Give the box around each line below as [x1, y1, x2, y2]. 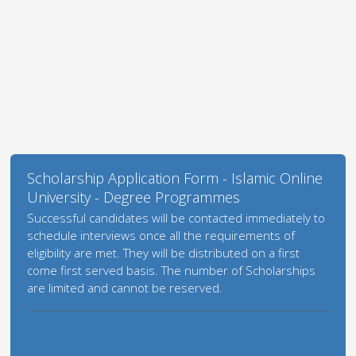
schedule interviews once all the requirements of [27, 227, 296, 243]
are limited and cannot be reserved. [27, 280, 223, 296]
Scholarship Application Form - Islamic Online [27, 168, 323, 188]
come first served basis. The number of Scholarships [27, 262, 316, 278]
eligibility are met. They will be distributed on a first [27, 245, 300, 261]
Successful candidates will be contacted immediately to [27, 210, 326, 226]
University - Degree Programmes [27, 188, 241, 207]
